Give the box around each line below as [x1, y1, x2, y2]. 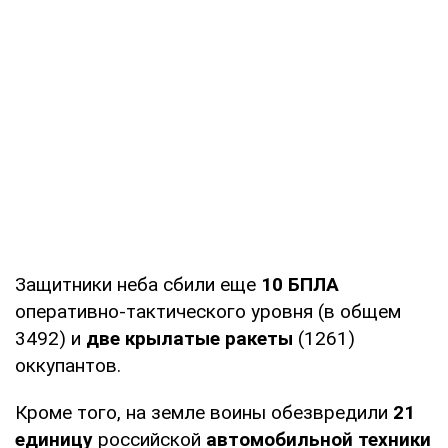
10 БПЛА [261, 272, 339, 296]
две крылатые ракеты [86, 326, 293, 350]
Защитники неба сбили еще [15, 272, 261, 296]
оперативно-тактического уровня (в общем [15, 299, 401, 323]
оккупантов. [15, 353, 121, 377]
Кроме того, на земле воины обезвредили [15, 400, 393, 424]
